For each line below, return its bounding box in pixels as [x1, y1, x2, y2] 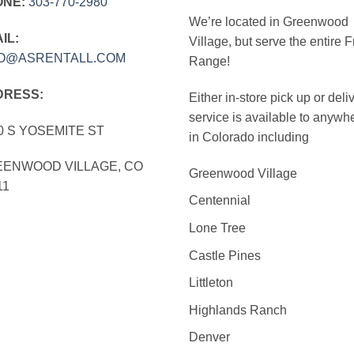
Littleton [189, 276, 233, 290]
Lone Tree [189, 220, 246, 235]
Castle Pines [189, 248, 261, 262]
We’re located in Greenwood [189, 15, 348, 29]
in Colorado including [189, 130, 309, 144]
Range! [189, 55, 230, 69]
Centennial [189, 194, 250, 208]
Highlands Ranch [189, 303, 287, 317]
